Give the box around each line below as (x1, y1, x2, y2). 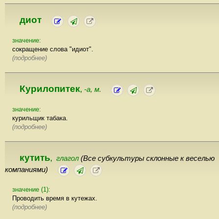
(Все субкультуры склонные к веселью (81, 154, 215, 163)
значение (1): (12, 186, 50, 194)
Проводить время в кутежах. (12, 195, 97, 202)
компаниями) (5, 166, 48, 174)
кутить (20, 153, 50, 163)
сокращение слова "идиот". (12, 45, 93, 53)
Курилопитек (20, 84, 80, 94)
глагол (56, 154, 81, 163)
